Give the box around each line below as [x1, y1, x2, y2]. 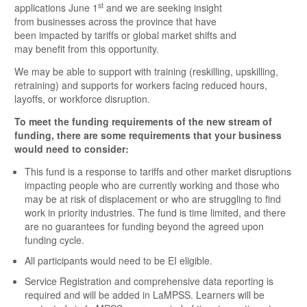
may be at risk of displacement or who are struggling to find [25, 192, 282, 206]
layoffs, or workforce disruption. [14, 92, 151, 106]
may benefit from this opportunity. [14, 42, 160, 56]
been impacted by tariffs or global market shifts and [14, 28, 237, 42]
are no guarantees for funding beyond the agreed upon [25, 219, 265, 234]
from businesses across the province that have [14, 14, 217, 29]
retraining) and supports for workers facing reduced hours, [14, 78, 268, 93]
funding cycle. [25, 233, 85, 247]
